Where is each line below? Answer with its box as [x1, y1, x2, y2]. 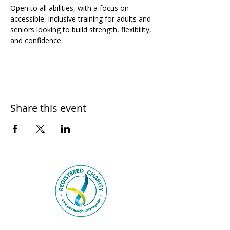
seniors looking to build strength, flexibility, [10, 25, 154, 34]
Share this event [10, 101, 86, 115]
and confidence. [10, 35, 63, 45]
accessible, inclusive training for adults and [10, 14, 153, 24]
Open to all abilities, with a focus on [10, 3, 131, 13]
